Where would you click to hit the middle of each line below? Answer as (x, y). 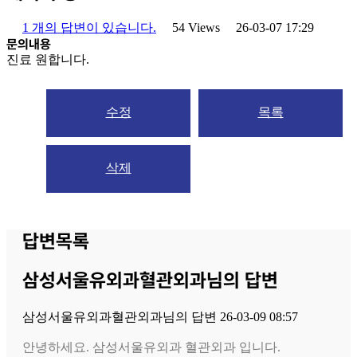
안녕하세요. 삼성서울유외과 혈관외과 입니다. (151, 347)
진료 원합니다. (48, 59)
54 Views (196, 27)
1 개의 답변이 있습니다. (89, 27)
